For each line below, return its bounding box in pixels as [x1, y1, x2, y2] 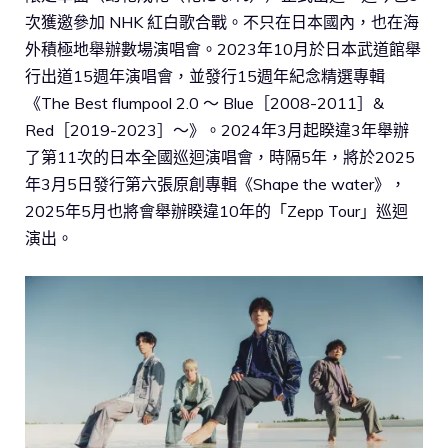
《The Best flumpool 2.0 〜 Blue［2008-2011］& [25, 93, 384, 114]
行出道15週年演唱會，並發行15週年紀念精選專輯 [25, 66, 385, 87]
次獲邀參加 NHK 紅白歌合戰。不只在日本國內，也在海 [25, 12, 419, 33]
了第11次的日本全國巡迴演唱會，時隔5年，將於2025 [25, 147, 415, 168]
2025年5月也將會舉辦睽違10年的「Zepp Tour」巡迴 [25, 201, 408, 222]
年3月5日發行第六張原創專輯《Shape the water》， [25, 174, 406, 195]
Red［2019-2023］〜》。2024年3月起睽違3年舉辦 [25, 120, 409, 141]
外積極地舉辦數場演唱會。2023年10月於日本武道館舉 [25, 39, 421, 60]
